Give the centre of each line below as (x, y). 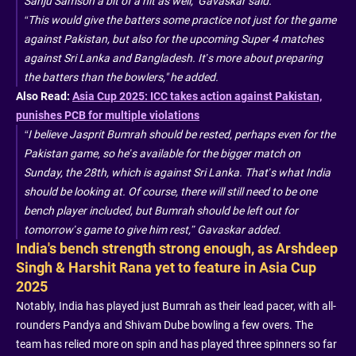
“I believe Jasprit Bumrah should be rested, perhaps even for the (180, 134)
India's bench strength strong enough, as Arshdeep (177, 248)
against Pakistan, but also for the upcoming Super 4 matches (174, 39)
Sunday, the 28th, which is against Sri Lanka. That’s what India (177, 172)
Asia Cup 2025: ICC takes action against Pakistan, (197, 96)
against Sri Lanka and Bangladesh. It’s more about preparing (173, 58)
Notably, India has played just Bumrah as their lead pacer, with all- (176, 306)
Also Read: (44, 96)
